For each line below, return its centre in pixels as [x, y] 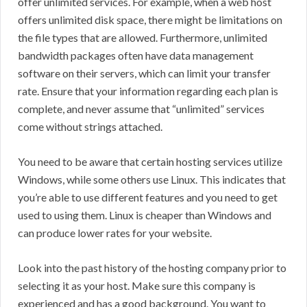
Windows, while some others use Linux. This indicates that [152, 180]
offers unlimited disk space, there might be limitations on [150, 20]
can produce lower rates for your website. [115, 233]
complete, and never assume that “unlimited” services [141, 109]
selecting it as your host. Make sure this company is [137, 286]
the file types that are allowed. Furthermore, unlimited [143, 38]
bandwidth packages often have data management [136, 56]
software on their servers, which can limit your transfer [144, 73]
